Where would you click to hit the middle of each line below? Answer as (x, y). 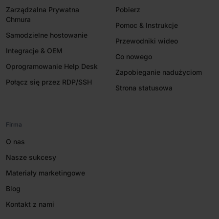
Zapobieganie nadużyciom (159, 72)
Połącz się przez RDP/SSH (49, 82)
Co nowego (134, 56)
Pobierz (128, 9)
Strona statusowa (144, 88)
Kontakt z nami (30, 204)
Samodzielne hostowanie (47, 35)
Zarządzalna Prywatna (43, 9)
